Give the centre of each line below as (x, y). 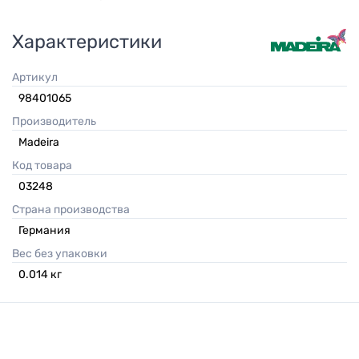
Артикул (38, 78)
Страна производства (75, 210)
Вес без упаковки (63, 254)
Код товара (46, 166)
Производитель (58, 122)
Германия (44, 231)
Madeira (39, 143)
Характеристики (87, 42)
